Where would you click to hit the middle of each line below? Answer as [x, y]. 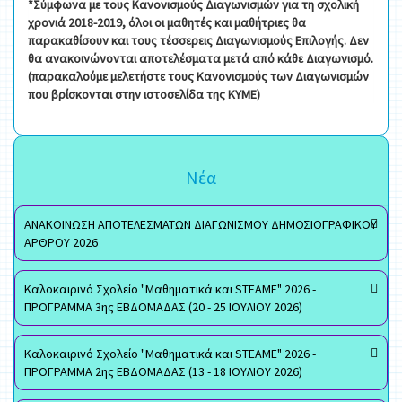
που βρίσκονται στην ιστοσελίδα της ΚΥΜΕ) [144, 94]
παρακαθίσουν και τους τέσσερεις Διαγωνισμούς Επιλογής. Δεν [198, 40]
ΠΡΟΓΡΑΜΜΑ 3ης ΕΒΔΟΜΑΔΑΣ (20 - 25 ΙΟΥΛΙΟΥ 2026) [163, 307]
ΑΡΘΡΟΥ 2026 [61, 242]
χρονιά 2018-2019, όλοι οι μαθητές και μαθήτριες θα [167, 22]
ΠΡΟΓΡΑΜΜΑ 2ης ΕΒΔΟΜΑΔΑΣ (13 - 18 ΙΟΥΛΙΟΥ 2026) [163, 371]
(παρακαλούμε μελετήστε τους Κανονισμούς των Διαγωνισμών [198, 76]
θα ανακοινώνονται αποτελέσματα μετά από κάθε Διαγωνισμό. [201, 58]
